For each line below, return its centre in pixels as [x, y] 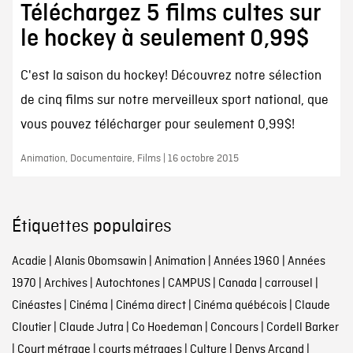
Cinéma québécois [240, 305]
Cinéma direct [150, 305]
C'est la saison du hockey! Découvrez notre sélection [171, 76]
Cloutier [31, 327]
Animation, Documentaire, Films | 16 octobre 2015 [129, 158]
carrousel [288, 283]
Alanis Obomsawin [100, 261]
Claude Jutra [91, 327]
